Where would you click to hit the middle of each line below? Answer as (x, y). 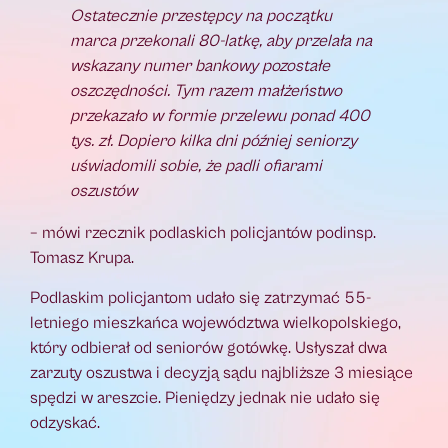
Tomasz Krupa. (82, 258)
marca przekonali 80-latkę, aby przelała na (221, 41)
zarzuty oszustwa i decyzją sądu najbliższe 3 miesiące (221, 372)
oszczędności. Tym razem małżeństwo (206, 91)
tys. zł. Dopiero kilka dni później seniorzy (213, 141)
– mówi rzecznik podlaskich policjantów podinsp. (203, 233)
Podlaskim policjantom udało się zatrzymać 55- (200, 297)
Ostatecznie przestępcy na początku (201, 16)
